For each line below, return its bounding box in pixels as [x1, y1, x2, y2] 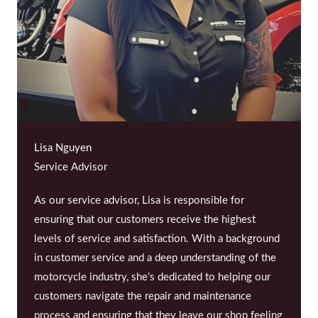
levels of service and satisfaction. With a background [34, 233, 280, 244]
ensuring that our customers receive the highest [34, 214, 256, 225]
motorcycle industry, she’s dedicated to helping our [34, 271, 270, 283]
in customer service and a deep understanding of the [34, 252, 276, 263]
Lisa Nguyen [34, 142, 92, 153]
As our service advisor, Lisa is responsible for [34, 194, 244, 206]
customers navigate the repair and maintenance [34, 290, 251, 302]
